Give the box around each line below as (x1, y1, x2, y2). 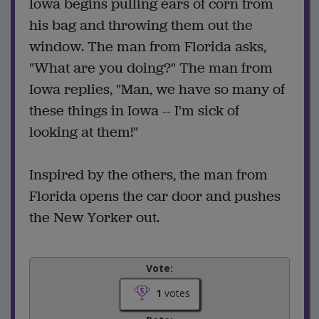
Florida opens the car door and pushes (29, 187, 281, 206)
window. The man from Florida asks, (29, 37, 266, 57)
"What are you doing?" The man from (29, 58, 273, 78)
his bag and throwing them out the (29, 16, 253, 36)
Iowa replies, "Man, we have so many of (29, 80, 285, 100)
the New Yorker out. (29, 208, 159, 228)
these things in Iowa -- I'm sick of (29, 101, 239, 121)
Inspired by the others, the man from (29, 165, 268, 185)
